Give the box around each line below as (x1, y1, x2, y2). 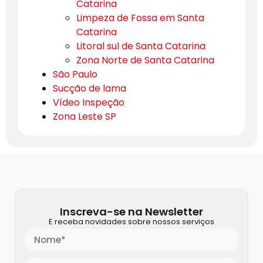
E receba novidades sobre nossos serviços (49, 215, 214, 227)
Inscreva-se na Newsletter (60, 204, 203, 219)
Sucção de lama (53, 81, 126, 95)
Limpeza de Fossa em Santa (76, 11, 204, 25)
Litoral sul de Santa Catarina (76, 39, 205, 53)
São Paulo (53, 67, 97, 81)
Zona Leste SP (53, 109, 116, 123)
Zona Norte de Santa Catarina (76, 53, 214, 67)
